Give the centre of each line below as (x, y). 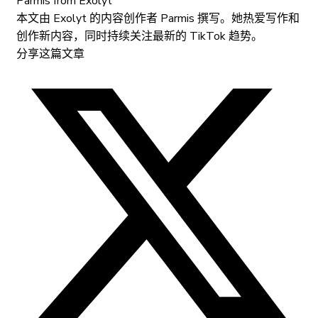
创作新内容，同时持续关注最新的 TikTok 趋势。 (139, 36)
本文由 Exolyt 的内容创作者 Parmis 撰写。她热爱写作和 (158, 18)
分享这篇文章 (50, 54)
